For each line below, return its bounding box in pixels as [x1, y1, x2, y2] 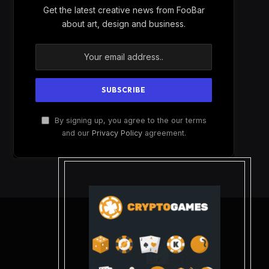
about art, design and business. [62, 18, 186, 29]
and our [61, 128, 92, 138]
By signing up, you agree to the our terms [52, 115, 207, 125]
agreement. [142, 128, 186, 138]
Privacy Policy [91, 128, 142, 138]
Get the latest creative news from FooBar [43, 4, 205, 15]
